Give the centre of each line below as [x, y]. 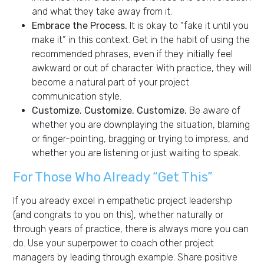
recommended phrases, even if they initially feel [132, 54]
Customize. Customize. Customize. [109, 110]
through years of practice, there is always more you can [131, 229]
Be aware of [214, 110]
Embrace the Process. [80, 25]
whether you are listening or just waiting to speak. [136, 153]
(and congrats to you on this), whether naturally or [118, 214]
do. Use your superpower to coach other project [113, 243]
